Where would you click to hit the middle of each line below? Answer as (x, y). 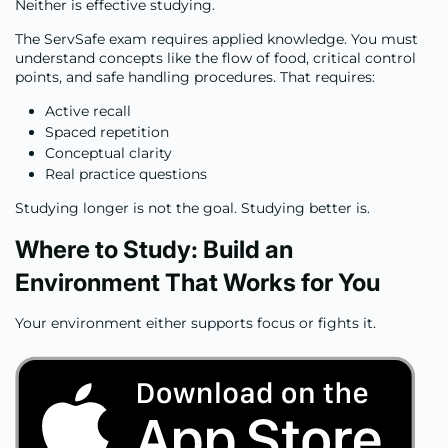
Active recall (88, 110)
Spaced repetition (107, 131)
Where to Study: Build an (154, 249)
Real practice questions (126, 173)
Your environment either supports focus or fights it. (195, 322)
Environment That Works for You (197, 282)
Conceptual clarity (108, 152)
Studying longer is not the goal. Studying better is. (192, 207)
